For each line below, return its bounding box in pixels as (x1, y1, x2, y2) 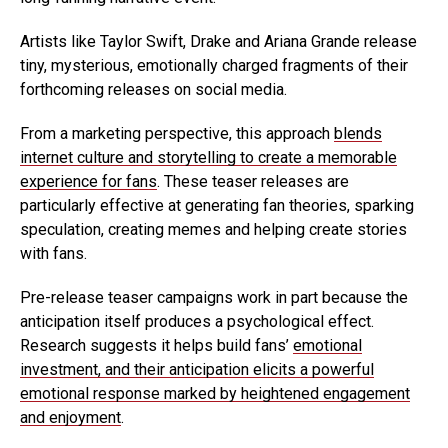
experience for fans (20, 172, 157, 192)
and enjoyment (20, 408, 121, 428)
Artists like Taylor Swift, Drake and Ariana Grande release (20, 32, 417, 52)
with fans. (20, 244, 87, 264)
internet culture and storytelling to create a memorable (20, 148, 397, 168)
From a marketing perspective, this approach (20, 124, 334, 144)
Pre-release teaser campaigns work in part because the (20, 288, 408, 308)
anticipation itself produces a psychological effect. (20, 312, 374, 332)
